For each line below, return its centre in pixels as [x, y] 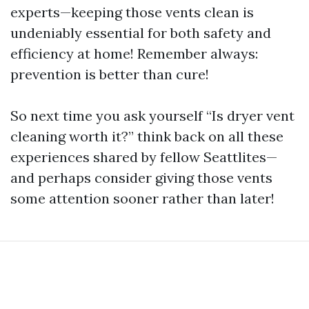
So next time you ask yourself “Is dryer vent [152, 116]
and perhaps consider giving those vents [141, 178]
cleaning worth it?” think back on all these [147, 137]
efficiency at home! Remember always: [134, 54]
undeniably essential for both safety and [141, 33]
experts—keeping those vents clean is [132, 12]
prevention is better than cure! [110, 74]
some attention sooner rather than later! [142, 199]
